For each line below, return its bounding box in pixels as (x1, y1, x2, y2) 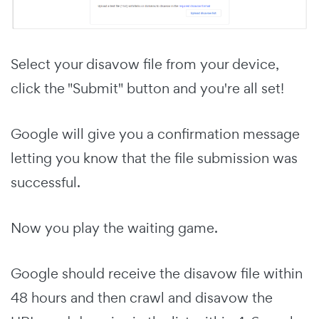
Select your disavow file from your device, (11, 55, 279, 74)
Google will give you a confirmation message (11, 125, 300, 144)
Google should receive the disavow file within (11, 264, 303, 283)
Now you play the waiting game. (11, 219, 218, 238)
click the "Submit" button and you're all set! (11, 79, 284, 98)
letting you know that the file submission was (11, 149, 298, 168)
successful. (11, 173, 80, 192)
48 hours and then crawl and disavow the (11, 288, 273, 308)
